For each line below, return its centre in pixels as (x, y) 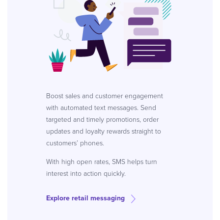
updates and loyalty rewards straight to (104, 132)
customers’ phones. (75, 143)
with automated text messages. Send (101, 108)
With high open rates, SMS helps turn (102, 162)
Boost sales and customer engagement (105, 96)
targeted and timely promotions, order (102, 120)
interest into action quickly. (86, 174)
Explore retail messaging (85, 198)
